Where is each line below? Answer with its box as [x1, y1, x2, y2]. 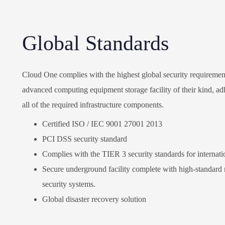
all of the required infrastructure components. [22, 100, 164, 109]
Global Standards [22, 32, 169, 55]
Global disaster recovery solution [42, 195, 146, 204]
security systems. [42, 180, 95, 189]
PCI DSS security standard [42, 135, 127, 144]
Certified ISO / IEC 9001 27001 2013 [42, 120, 162, 129]
